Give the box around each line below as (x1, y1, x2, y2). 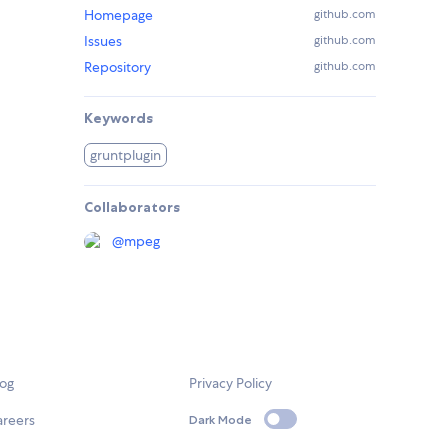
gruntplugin (90, 146, 162, 165)
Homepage (84, 6, 153, 25)
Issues (84, 32, 122, 51)
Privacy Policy (189, 374, 273, 393)
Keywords (84, 109, 153, 128)
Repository (84, 58, 151, 77)
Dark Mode (189, 411, 253, 427)
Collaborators (84, 198, 180, 217)
